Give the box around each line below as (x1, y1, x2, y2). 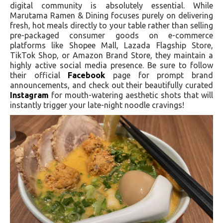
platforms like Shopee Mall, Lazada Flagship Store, (10, 40, 213, 50)
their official (10, 70, 68, 80)
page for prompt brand (105, 70, 214, 80)
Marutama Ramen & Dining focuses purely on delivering (10, 10, 213, 20)
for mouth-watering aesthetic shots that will (49, 90, 213, 100)
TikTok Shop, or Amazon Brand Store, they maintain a (10, 50, 213, 60)
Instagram (10, 90, 49, 100)
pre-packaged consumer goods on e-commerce (10, 30, 213, 40)
